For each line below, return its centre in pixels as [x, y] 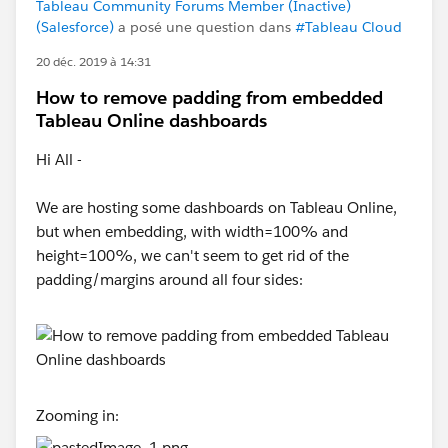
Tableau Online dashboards [151, 120]
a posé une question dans [204, 27]
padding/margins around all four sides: [169, 279]
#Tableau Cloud [348, 27]
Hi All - [59, 159]
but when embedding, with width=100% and [192, 231]
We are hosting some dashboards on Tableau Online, [216, 207]
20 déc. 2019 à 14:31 [93, 61]
